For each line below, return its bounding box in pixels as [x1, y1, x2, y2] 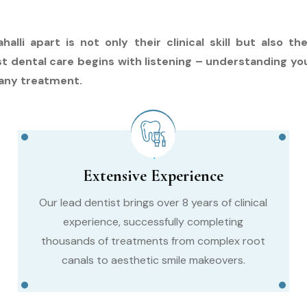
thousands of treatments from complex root [41, 233, 266, 248]
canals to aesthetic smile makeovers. [61, 252, 245, 267]
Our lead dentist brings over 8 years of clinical [39, 195, 268, 210]
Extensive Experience [83, 165, 224, 186]
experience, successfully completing [63, 214, 244, 229]
